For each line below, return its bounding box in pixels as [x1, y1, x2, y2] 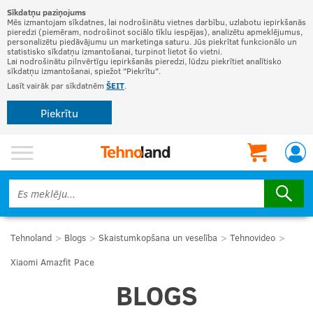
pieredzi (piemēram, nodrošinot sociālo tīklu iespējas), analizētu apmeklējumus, [7, 26, 303, 37]
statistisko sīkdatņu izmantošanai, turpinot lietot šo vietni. [7, 45, 222, 57]
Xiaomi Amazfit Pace [10, 256, 94, 268]
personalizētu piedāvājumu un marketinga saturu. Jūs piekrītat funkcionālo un [7, 36, 297, 47]
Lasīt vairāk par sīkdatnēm [7, 80, 106, 91]
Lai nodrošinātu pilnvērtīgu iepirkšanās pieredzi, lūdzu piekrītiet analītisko [7, 55, 282, 66]
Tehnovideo [230, 231, 275, 244]
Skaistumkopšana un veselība [99, 231, 217, 244]
